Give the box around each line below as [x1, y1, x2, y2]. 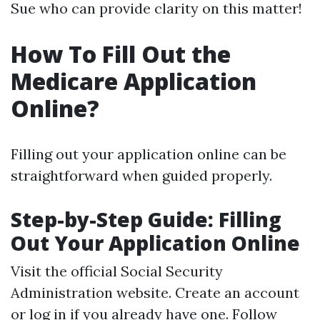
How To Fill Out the [11, 39, 231, 69]
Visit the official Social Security [11, 262, 223, 280]
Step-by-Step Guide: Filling [11, 206, 281, 233]
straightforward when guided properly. [11, 166, 272, 184]
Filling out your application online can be [11, 145, 286, 163]
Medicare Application [11, 66, 256, 96]
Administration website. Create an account [11, 284, 299, 301]
